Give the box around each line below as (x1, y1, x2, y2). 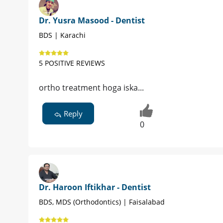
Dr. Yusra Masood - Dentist (39, 15, 145, 26)
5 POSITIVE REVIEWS (39, 58, 105, 68)
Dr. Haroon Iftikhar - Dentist (39, 181, 151, 193)
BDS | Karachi (39, 30, 86, 40)
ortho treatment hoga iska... (39, 82, 144, 94)
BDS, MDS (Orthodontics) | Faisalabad (39, 197, 165, 207)
